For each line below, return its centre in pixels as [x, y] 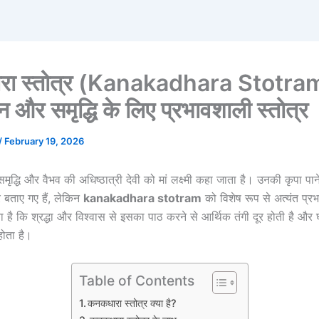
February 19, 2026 [44, 141]
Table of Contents [136, 281]
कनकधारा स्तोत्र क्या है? [132, 303]
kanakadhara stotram [142, 198]
